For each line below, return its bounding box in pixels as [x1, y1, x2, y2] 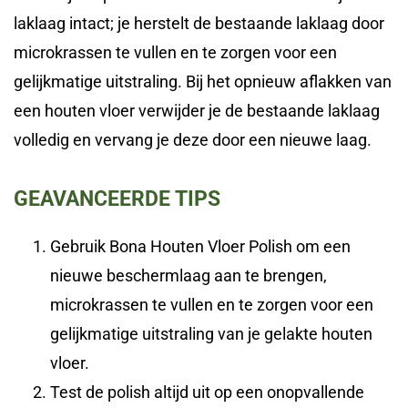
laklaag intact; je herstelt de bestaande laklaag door [14, 14, 384, 34]
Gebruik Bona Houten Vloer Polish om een [50, 237, 351, 257]
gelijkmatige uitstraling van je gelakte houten [50, 324, 372, 344]
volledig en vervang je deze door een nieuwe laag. [14, 130, 372, 150]
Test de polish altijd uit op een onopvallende [50, 382, 364, 403]
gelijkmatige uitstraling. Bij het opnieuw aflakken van [14, 72, 392, 92]
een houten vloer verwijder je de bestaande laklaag [14, 101, 380, 121]
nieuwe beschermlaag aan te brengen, [50, 266, 327, 286]
